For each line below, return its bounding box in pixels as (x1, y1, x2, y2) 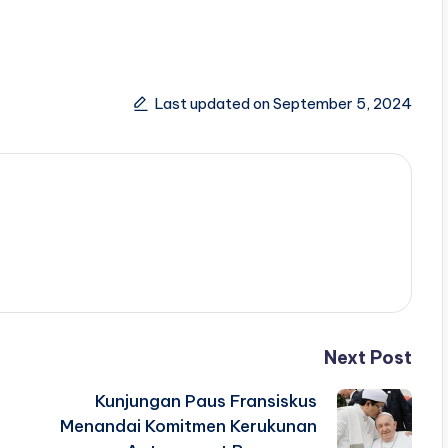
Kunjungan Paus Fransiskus (94, 390, 317, 413)
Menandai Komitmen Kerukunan (59, 415, 317, 438)
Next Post (323, 346, 412, 370)
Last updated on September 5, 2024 (154, 93, 412, 113)
